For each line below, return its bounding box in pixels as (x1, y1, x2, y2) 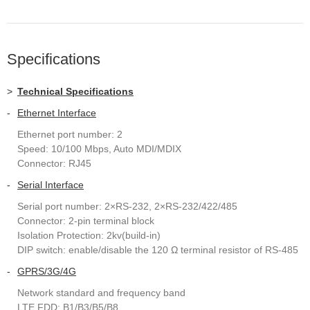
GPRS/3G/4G (17, 266, 76, 277)
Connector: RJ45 (17, 158, 91, 169)
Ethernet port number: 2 (17, 129, 122, 140)
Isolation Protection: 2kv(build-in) (17, 230, 161, 241)
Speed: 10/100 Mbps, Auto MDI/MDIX (17, 143, 181, 154)
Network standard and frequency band (17, 287, 185, 298)
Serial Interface (17, 179, 84, 190)
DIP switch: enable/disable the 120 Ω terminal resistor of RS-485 (17, 244, 298, 255)
